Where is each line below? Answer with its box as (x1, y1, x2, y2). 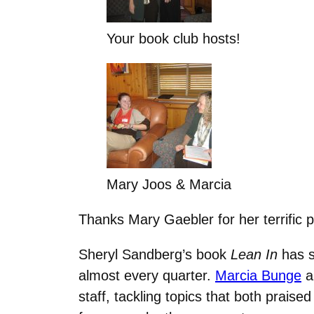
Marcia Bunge (215, 267, 301, 283)
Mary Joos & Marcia (107, 176, 231, 192)
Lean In (231, 246, 278, 262)
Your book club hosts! (107, 30, 240, 46)
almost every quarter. (78, 267, 215, 283)
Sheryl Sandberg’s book (78, 246, 231, 262)
